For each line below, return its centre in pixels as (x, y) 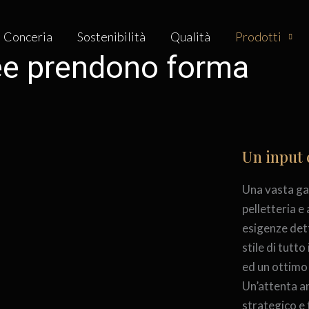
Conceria (28, 36)
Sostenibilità (111, 36)
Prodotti (258, 36)
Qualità (190, 36)
